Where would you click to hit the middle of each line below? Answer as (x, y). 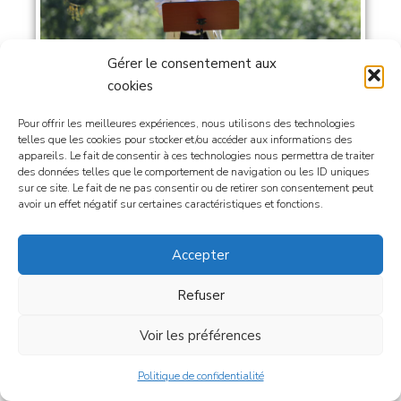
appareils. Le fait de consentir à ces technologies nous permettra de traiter (196, 156)
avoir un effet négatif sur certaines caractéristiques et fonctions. (171, 204)
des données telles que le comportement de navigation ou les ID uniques (194, 172)
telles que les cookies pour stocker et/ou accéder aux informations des (185, 140)
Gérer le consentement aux (192, 64)
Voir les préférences (200, 335)
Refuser (200, 295)
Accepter (200, 255)
